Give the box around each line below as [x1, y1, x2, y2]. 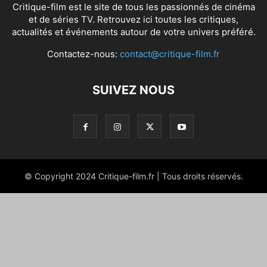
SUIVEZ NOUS [92, 82, 175, 97]
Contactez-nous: [47, 48, 120, 60]
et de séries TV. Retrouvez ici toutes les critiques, [29, 13, 238, 25]
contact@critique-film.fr [120, 48, 220, 60]
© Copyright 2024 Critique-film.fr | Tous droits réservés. [24, 170, 243, 181]
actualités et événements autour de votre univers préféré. [11, 26, 256, 38]
